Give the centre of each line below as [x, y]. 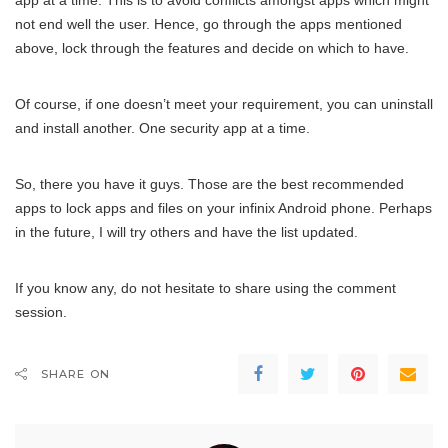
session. [41, 312]
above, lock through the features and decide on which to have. [212, 48]
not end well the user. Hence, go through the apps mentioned [208, 24]
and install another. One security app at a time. [162, 128]
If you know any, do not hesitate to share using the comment [205, 288]
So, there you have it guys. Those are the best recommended [209, 184]
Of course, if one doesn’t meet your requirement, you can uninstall [224, 104]
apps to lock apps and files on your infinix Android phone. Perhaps [223, 208]
